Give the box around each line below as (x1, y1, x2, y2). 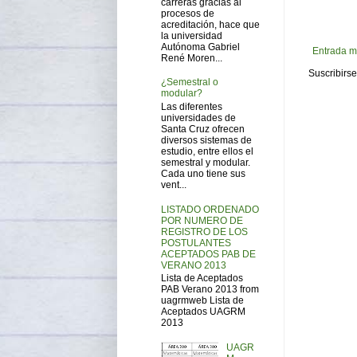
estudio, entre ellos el (161, 145, 253, 157)
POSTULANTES (161, 237, 231, 249)
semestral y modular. (161, 156, 250, 168)
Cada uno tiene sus (161, 167, 245, 179)
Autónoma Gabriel (161, 41, 240, 53)
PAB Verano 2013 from (161, 283, 259, 295)
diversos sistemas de (161, 134, 252, 146)
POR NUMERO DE (161, 214, 243, 226)
